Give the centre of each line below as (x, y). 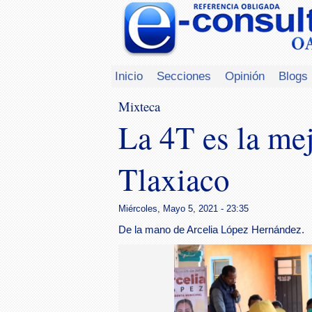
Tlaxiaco (174, 179)
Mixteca (139, 106)
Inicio (129, 76)
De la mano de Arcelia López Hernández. (211, 230)
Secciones (184, 76)
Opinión (245, 76)
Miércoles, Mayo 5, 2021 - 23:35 (184, 208)
